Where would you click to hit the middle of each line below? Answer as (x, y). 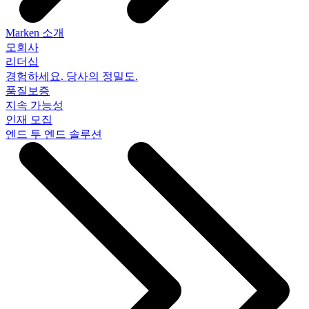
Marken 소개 (35, 33)
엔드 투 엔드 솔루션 (54, 134)
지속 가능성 (34, 105)
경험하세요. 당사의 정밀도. (72, 76)
